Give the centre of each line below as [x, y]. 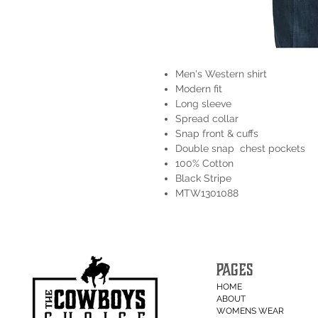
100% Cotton [204, 164]
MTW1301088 [207, 193]
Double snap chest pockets [240, 149]
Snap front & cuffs [217, 134]
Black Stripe [203, 179]
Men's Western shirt [221, 74]
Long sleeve [203, 104]
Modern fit [199, 89]
